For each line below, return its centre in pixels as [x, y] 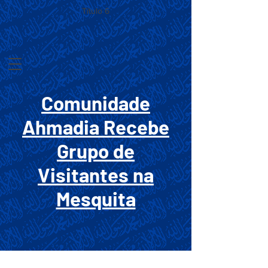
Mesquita [96, 199]
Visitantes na [96, 175]
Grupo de [96, 151]
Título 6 [96, 11]
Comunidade [96, 103]
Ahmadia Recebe [96, 127]
